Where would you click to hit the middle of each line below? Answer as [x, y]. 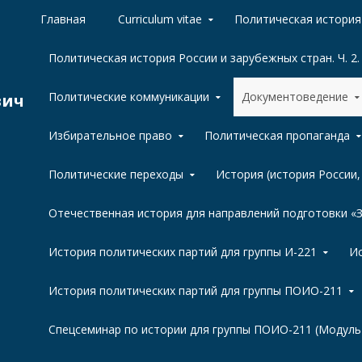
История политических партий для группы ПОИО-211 [196, 290]
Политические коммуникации [129, 97]
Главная [63, 19]
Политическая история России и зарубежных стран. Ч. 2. [204, 58]
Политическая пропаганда [277, 135]
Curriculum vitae [160, 19]
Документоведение [295, 97]
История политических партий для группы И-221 [183, 252]
